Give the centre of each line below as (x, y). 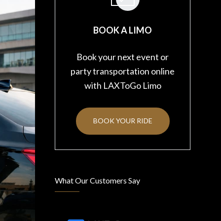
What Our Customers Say (97, 180)
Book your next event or (123, 57)
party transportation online (123, 71)
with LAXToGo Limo (123, 85)
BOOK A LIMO (123, 30)
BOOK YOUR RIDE (123, 121)
